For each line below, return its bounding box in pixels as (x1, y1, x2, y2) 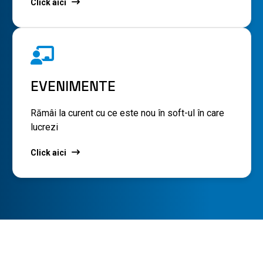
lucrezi (30, 121, 58, 133)
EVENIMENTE (30, 76, 116, 95)
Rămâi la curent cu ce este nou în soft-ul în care (30, 107, 224, 119)
